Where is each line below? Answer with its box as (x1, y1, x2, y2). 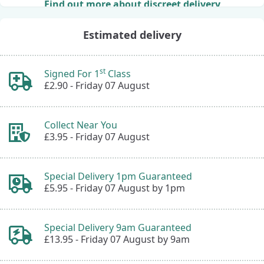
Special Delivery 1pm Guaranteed (44, 170, 192, 183)
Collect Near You (44, 118, 117, 132)
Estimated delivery (82, 28, 181, 42)
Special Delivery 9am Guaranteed (44, 221, 192, 235)
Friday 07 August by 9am (81, 233, 190, 246)
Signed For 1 (44, 67, 100, 81)
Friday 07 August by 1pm (75, 181, 185, 195)
